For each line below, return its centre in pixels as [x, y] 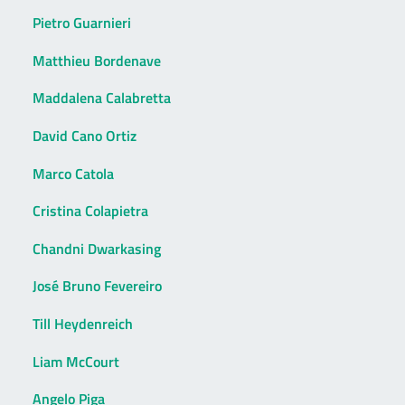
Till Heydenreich [83, 323]
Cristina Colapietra [90, 211]
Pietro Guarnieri [82, 23]
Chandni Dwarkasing [97, 248]
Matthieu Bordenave [97, 60]
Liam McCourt [76, 361]
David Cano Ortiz [85, 135]
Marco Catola [73, 173]
